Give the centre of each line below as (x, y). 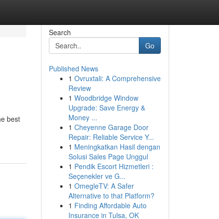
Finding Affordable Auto (110, 205)
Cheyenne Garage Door (111, 127)
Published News (73, 68)
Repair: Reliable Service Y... (111, 137)
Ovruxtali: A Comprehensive (117, 78)
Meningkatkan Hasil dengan (117, 147)
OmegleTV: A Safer (104, 186)
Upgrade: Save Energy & (107, 108)
